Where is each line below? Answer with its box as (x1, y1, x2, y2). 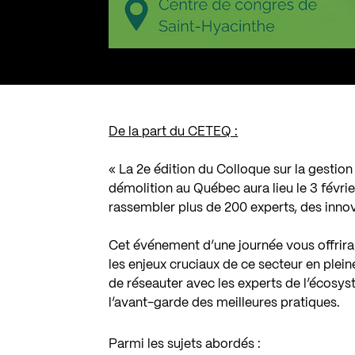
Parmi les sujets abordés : (109, 338, 261, 350)
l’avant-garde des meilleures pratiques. (109, 296, 341, 309)
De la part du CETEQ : (109, 125, 239, 138)
